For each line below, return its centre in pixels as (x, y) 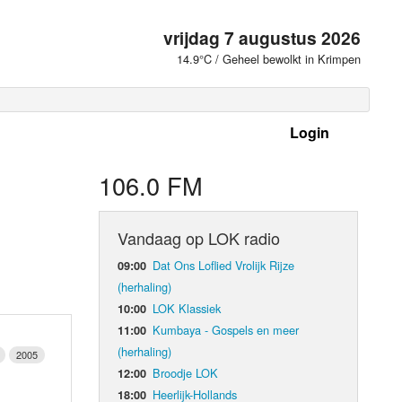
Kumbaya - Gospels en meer (226, 329)
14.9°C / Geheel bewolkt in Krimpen (269, 59)
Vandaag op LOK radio (199, 237)
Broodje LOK (186, 372)
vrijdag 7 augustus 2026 (262, 38)
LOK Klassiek (187, 308)
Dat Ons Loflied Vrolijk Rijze (224, 265)
